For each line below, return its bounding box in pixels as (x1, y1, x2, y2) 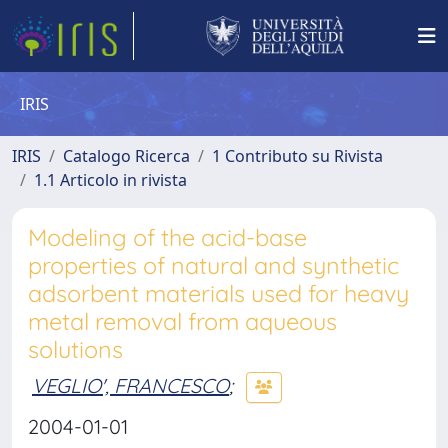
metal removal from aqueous (28, 307, 337, 336)
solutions (28, 335, 123, 364)
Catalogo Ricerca (63, 145, 190, 167)
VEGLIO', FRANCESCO (32, 372, 229, 398)
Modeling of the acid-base (28, 223, 307, 252)
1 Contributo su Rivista (212, 145, 383, 167)
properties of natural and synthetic (28, 251, 399, 280)
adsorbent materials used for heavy (28, 279, 409, 308)
